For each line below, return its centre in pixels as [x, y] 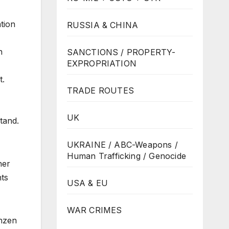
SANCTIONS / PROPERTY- [121, 52]
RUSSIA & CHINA [102, 25]
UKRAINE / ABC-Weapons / [122, 144]
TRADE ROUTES [100, 90]
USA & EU [87, 183]
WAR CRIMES [94, 210]
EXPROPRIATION [102, 63]
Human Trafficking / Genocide [127, 156]
